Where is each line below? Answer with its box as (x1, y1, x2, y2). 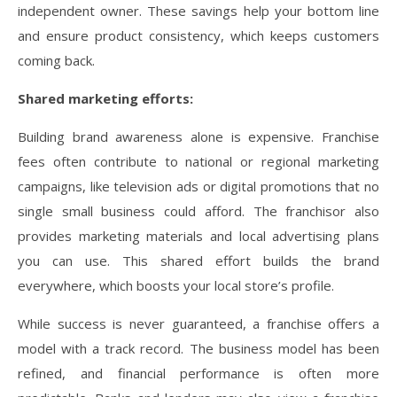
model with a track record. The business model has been (18, 339, 379, 357)
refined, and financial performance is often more (18, 363, 379, 382)
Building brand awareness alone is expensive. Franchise (18, 127, 379, 145)
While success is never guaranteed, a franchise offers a (18, 314, 379, 332)
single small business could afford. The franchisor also (18, 201, 379, 220)
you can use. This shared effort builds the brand (18, 251, 379, 269)
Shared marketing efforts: (18, 89, 193, 107)
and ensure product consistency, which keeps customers (18, 26, 379, 44)
